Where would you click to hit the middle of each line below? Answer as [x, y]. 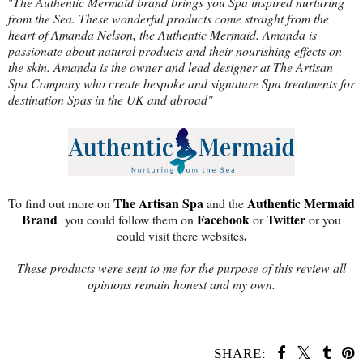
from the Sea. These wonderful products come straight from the [169, 19]
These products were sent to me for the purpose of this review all [181, 268]
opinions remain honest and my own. [181, 284]
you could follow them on [131, 220]
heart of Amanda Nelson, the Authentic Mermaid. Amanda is [162, 35]
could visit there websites [180, 236]
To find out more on [61, 203]
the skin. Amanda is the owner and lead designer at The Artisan [171, 67]
